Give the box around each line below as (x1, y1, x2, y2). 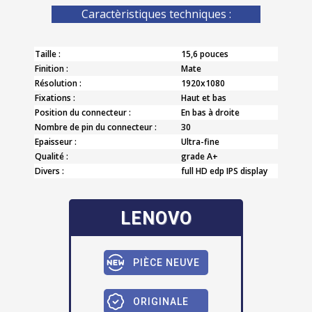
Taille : (35, 47, 61, 60)
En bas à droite (181, 106, 240, 118)
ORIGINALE (133, 295, 189, 307)
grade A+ (181, 150, 218, 162)
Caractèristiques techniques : (81, 6, 231, 22)
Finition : (35, 62, 68, 75)
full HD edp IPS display (181, 164, 267, 177)
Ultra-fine (181, 135, 219, 148)
